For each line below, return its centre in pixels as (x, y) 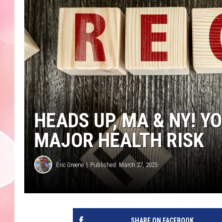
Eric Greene (70, 165)
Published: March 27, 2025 (124, 165)
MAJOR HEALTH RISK (119, 141)
